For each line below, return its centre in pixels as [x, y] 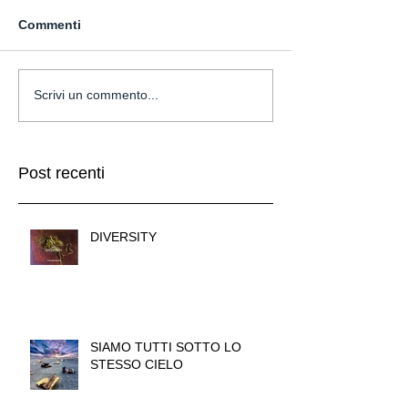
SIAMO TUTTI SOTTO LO [166, 347]
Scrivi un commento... [96, 95]
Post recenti [61, 173]
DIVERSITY [123, 236]
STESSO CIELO [137, 364]
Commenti [50, 24]
